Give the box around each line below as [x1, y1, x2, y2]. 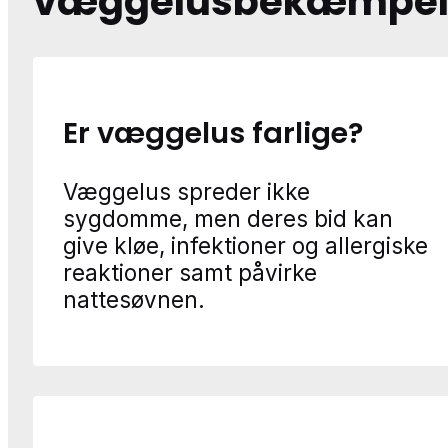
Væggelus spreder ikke [63, 178, 310, 206]
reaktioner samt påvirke [63, 259, 317, 287]
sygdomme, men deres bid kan [63, 205, 393, 233]
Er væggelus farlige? [63, 112, 363, 153]
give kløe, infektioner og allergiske [63, 232, 428, 260]
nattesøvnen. [63, 286, 205, 314]
